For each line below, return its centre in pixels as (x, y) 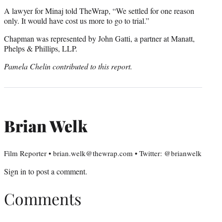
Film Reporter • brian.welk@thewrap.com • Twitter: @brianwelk (103, 153)
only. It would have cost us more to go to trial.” (77, 21)
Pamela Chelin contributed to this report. (68, 66)
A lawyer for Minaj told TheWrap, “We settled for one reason (99, 11)
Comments (43, 198)
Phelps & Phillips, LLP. (41, 49)
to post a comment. (57, 171)
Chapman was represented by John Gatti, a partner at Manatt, (99, 39)
